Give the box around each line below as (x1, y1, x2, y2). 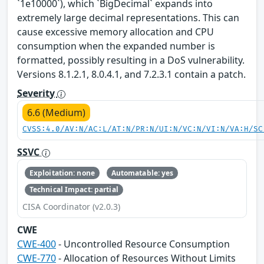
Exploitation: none (29, 167, 95, 178)
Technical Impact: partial (29, 184, 118, 195)
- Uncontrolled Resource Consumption (56, 237, 230, 251)
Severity (17, 87, 57, 100)
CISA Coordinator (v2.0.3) (22, 201, 120, 213)
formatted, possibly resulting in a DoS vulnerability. (17, 54, 245, 67)
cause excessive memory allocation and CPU (17, 25, 214, 39)
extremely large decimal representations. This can (17, 11, 239, 25)
